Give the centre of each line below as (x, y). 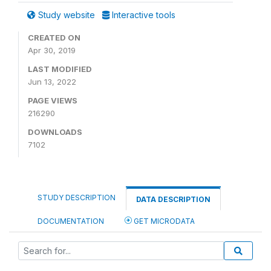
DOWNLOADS (55, 132)
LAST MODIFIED (60, 69)
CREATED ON (54, 38)
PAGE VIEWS (53, 100)
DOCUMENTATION (71, 221)
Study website (67, 15)
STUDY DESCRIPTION (77, 198)
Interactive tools (142, 15)
